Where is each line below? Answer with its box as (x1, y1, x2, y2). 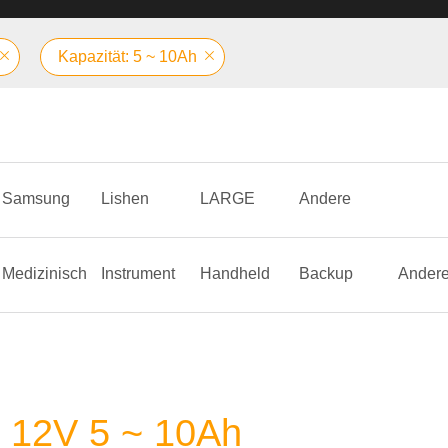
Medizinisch (2, 265, 87, 282)
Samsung (2, 190, 70, 207)
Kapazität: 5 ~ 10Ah (58, 48, 197, 65)
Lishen (101, 190, 149, 207)
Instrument (101, 265, 175, 282)
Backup (299, 265, 353, 282)
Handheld (200, 265, 270, 282)
